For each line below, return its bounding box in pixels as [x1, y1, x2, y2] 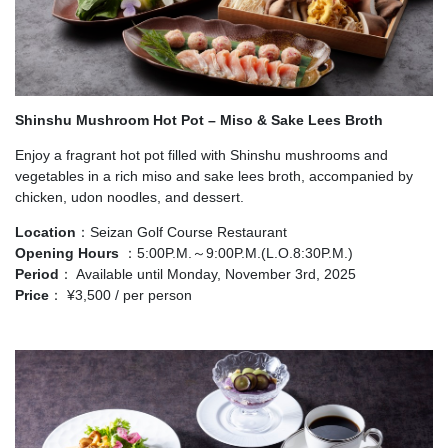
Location [15, 224, 76, 241]
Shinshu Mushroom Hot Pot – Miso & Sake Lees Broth [15, 112, 383, 129]
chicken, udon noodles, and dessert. [15, 189, 244, 206]
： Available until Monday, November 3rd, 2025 [59, 266, 356, 283]
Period [15, 266, 59, 283]
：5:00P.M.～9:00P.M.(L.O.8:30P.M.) [119, 245, 353, 262]
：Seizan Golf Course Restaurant [76, 224, 287, 241]
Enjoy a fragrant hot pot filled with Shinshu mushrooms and [15, 147, 388, 164]
